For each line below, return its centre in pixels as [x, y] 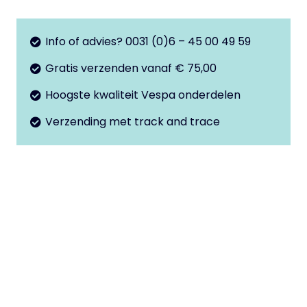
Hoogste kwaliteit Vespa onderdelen [143, 95]
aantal [34, 34]
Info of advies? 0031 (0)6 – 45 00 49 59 [148, 41]
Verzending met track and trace [133, 122]
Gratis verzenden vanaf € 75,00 [131, 68]
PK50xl [34, 15]
